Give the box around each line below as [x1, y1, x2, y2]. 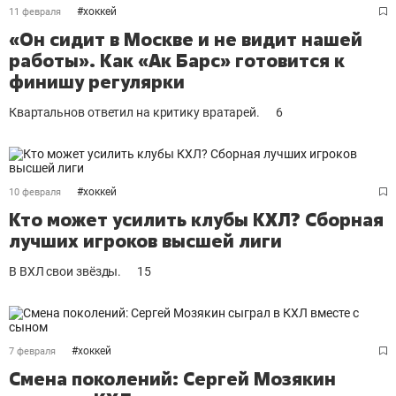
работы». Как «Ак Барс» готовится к [9, 49, 345, 72]
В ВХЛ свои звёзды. [9, 264, 122, 278]
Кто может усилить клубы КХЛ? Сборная [9, 208, 384, 232]
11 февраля [9, 6, 61, 18]
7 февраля [9, 346, 56, 357]
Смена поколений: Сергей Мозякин [9, 367, 336, 391]
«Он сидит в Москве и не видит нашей [9, 27, 362, 51]
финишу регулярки [9, 70, 185, 94]
